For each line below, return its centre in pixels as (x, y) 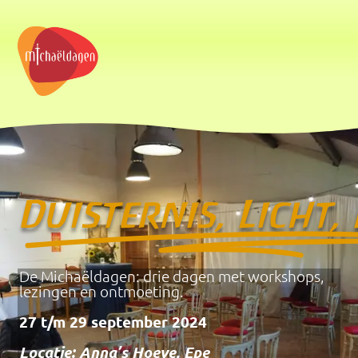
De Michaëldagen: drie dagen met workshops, (172, 276)
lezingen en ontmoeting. (102, 291)
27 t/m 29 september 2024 (113, 322)
